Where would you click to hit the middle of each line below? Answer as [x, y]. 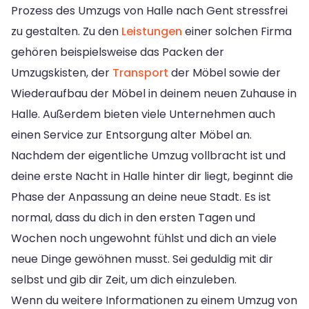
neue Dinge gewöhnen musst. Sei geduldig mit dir [142, 259]
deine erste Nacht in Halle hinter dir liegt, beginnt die [152, 176]
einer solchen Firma [237, 31]
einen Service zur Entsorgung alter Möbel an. [131, 134]
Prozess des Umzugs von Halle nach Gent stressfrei [149, 10]
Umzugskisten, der [62, 72]
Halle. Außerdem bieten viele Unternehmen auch [143, 114]
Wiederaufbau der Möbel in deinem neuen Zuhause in [154, 93]
